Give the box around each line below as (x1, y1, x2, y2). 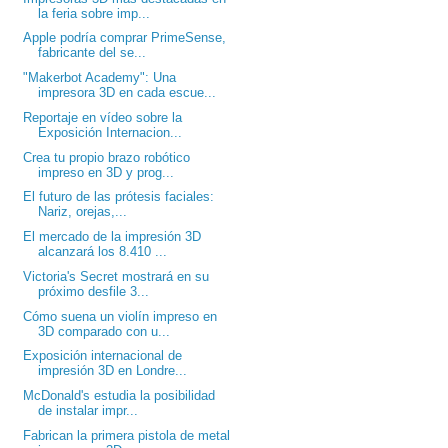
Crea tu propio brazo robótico (23, 149, 191, 165)
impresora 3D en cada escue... (38, 85, 217, 101)
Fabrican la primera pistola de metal (23, 427, 231, 443)
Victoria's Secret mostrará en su (23, 268, 210, 284)
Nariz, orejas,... (38, 204, 128, 220)
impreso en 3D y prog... (38, 164, 175, 180)
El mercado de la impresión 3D (23, 229, 202, 245)
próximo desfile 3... (38, 283, 150, 299)
